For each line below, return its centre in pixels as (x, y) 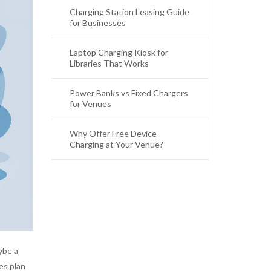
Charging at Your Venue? (116, 144)
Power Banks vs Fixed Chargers (129, 93)
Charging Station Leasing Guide (129, 12)
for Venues (90, 104)
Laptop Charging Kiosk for (119, 52)
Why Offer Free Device (113, 133)
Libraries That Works (109, 63)
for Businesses (97, 23)
